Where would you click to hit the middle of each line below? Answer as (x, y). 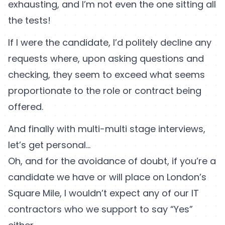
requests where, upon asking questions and (106, 59)
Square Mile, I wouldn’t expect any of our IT (103, 193)
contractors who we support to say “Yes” (100, 209)
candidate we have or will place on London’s (107, 177)
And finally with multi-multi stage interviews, (107, 129)
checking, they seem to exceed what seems (106, 75)
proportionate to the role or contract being (105, 91)
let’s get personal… (49, 145)
